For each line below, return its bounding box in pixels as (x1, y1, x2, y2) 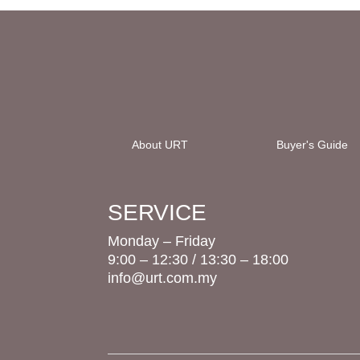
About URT (132, 137, 189, 151)
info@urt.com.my (108, 269, 218, 286)
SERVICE (108, 199, 207, 225)
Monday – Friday (108, 232, 216, 249)
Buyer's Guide (276, 137, 348, 151)
